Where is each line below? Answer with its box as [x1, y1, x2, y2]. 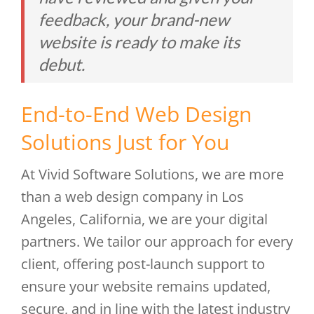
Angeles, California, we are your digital [21, 210, 268, 228]
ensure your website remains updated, [21, 277, 271, 296]
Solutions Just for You [21, 128, 229, 156]
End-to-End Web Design [21, 100, 252, 128]
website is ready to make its [39, 32, 240, 52]
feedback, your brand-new [39, 9, 229, 29]
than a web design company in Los [21, 187, 244, 206]
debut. [39, 54, 85, 74]
